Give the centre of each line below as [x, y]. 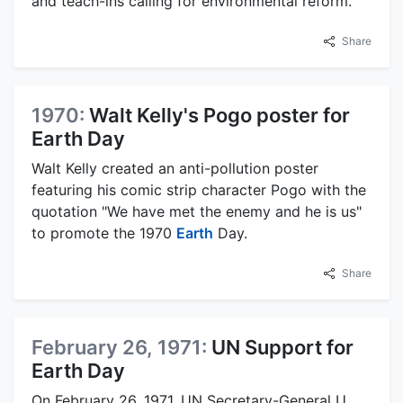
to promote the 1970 [104, 233]
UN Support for [282, 347]
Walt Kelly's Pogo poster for [219, 115]
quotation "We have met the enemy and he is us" [197, 211]
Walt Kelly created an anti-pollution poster [175, 168]
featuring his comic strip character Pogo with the [199, 189]
